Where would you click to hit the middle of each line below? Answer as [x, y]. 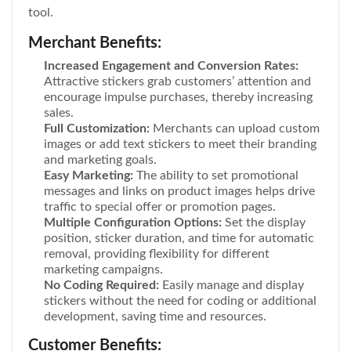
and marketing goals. [100, 160]
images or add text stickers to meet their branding [180, 145]
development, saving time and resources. [155, 317]
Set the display [264, 223]
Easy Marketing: [89, 176]
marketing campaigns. [103, 270]
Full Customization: [97, 129]
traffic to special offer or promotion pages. [160, 207]
